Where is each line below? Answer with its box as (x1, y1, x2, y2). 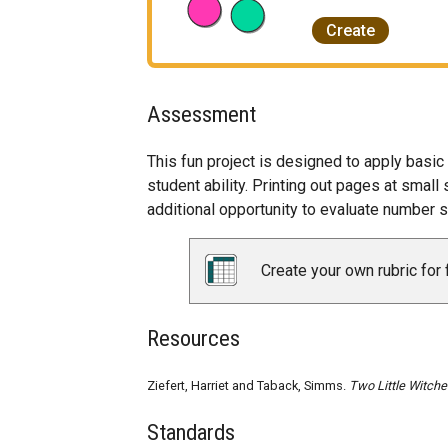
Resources (147, 325, 240, 352)
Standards (147, 419, 235, 446)
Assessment (147, 100, 256, 127)
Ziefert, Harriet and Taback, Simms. (147, 377, 349, 393)
